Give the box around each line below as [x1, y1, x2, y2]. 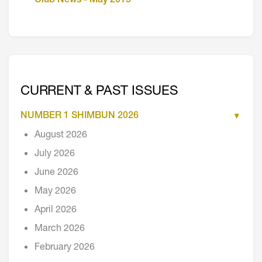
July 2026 [35, 149, 75, 159]
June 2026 [35, 168, 78, 178]
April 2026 [35, 205, 77, 215]
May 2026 [35, 187, 76, 196]
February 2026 [35, 243, 95, 253]
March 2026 [35, 224, 85, 234]
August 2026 [35, 130, 87, 140]
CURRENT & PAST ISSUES [20, 85, 178, 98]
